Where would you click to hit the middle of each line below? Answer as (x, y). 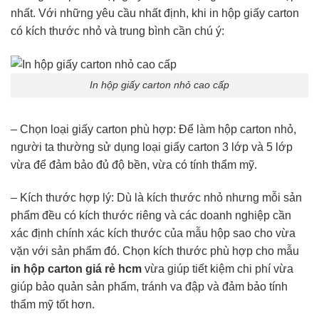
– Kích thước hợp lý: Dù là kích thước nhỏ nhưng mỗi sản (156, 197)
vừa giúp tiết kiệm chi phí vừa (218, 268)
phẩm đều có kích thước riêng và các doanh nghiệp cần (151, 215)
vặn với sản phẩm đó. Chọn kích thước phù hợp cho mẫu (155, 251)
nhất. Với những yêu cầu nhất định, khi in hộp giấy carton (155, 13)
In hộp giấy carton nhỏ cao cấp (159, 85)
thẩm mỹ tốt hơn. (53, 304)
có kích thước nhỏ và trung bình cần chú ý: (117, 31)
